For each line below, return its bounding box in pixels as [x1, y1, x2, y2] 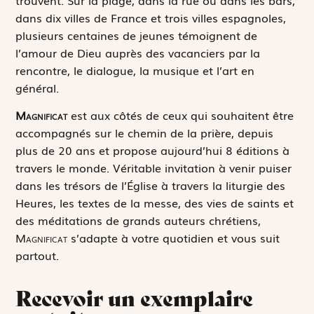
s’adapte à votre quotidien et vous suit [67, 228, 280, 246]
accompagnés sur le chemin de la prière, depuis [15, 123, 274, 141]
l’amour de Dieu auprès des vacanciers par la [15, 43, 261, 61]
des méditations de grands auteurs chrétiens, [15, 211, 261, 228]
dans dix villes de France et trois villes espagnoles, [15, 8, 287, 26]
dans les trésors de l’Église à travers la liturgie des [15, 176, 286, 193]
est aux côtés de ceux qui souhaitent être [67, 106, 294, 123]
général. [15, 78, 60, 96]
